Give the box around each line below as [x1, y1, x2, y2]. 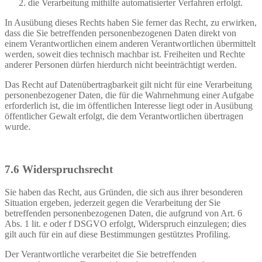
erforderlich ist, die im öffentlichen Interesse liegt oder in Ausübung [5, 101, 253, 111]
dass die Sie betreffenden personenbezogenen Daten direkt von [5, 28, 236, 39]
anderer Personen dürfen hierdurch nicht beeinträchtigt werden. [5, 60, 237, 70]
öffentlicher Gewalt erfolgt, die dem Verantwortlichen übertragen [5, 111, 243, 122]
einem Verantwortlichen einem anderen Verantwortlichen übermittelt [5, 39, 256, 49]
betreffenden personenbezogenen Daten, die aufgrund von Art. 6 [5, 208, 242, 218]
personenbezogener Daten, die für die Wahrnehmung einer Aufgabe [5, 90, 254, 101]
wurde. [5, 122, 30, 132]
